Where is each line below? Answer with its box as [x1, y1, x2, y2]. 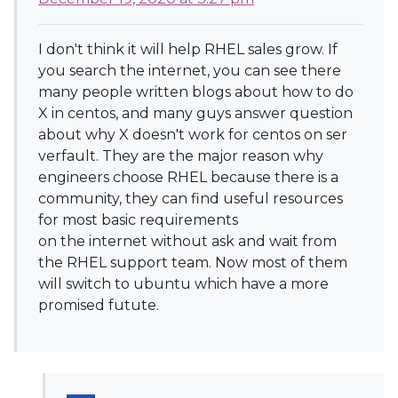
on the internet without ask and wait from [38, 233, 337, 250]
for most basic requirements [38, 211, 238, 228]
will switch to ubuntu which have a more [38, 275, 329, 292]
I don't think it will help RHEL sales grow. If [38, 41, 338, 58]
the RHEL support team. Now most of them [38, 254, 347, 271]
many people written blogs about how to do [38, 84, 354, 100]
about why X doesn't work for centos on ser [38, 126, 347, 143]
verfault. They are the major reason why [38, 147, 323, 164]
